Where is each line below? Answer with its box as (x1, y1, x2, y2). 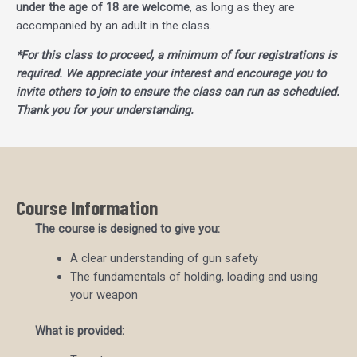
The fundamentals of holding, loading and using (69, 269, 318, 284)
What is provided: (35, 324, 124, 339)
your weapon (69, 288, 138, 303)
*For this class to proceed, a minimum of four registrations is (16, 48, 337, 63)
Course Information (16, 195, 158, 220)
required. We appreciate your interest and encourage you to (16, 66, 326, 81)
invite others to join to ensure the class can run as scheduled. (16, 84, 339, 100)
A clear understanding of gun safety (69, 251, 258, 266)
